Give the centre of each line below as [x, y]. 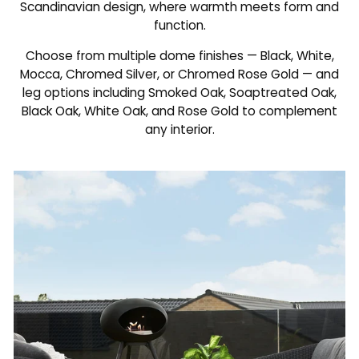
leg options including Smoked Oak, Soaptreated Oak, [179, 92]
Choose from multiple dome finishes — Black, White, [179, 55]
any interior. [179, 129]
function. [179, 25]
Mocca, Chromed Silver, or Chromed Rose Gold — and [179, 74]
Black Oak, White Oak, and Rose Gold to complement [179, 111]
